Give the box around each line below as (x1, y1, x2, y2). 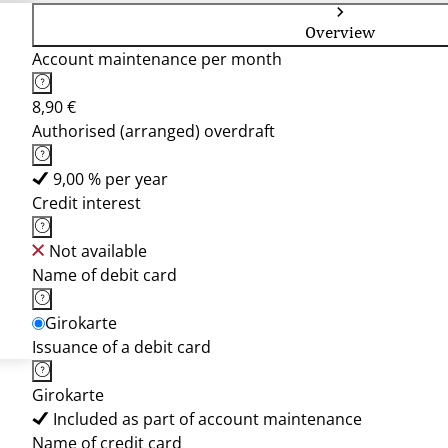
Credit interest (32, 192, 141, 214)
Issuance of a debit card (32, 336, 211, 358)
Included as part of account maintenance (53, 408, 362, 430)
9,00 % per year (53, 168, 168, 190)
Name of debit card (32, 264, 177, 286)
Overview (305, 22, 375, 42)
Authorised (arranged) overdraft (32, 120, 275, 142)
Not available (49, 240, 147, 262)
